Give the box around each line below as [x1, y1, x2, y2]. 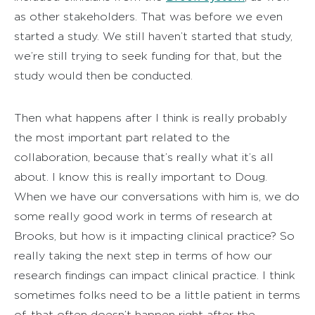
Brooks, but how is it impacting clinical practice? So [14, 229, 295, 242]
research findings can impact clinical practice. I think [14, 269, 295, 281]
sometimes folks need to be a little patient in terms [14, 288, 300, 301]
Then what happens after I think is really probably [14, 111, 287, 124]
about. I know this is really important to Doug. [14, 170, 267, 183]
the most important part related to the [14, 131, 230, 143]
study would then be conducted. [14, 69, 193, 82]
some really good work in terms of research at [14, 210, 273, 222]
